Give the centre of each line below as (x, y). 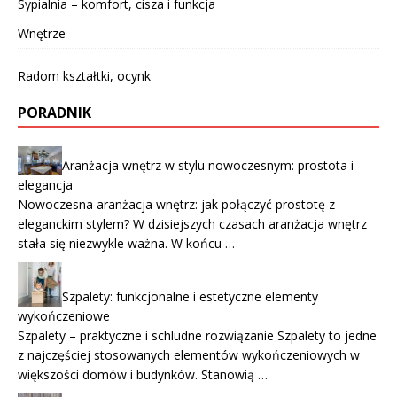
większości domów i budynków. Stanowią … (143, 375)
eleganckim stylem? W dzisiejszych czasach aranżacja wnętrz (192, 224)
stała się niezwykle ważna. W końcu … (126, 244)
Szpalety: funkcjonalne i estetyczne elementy (190, 297)
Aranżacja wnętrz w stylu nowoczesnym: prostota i (208, 166)
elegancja (45, 185)
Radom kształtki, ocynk (84, 76)
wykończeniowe (64, 316)
